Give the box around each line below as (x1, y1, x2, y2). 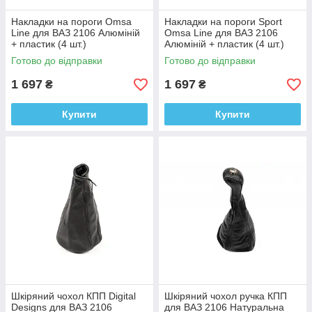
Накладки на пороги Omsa (11, 16, 132, 27)
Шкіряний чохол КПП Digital (11, 290, 136, 302)
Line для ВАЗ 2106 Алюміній (11, 27, 140, 38)
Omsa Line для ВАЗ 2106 (164, 27, 278, 38)
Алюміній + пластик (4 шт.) (164, 38, 284, 49)
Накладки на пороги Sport (164, 16, 282, 27)
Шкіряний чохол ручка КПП (164, 290, 287, 302)
